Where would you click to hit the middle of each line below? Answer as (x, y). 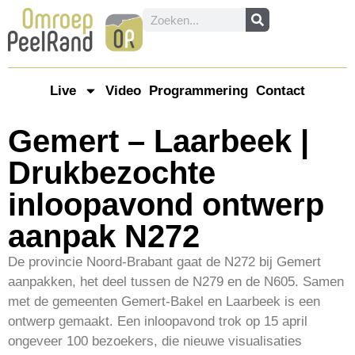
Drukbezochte (112, 172)
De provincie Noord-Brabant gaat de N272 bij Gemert (164, 261)
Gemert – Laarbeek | (158, 141)
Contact (281, 90)
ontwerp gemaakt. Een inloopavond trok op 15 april (158, 321)
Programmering (198, 90)
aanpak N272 (104, 236)
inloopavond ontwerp (166, 204)
